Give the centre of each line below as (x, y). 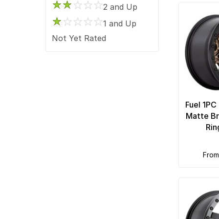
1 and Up (120, 23)
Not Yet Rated (79, 38)
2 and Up (120, 7)
